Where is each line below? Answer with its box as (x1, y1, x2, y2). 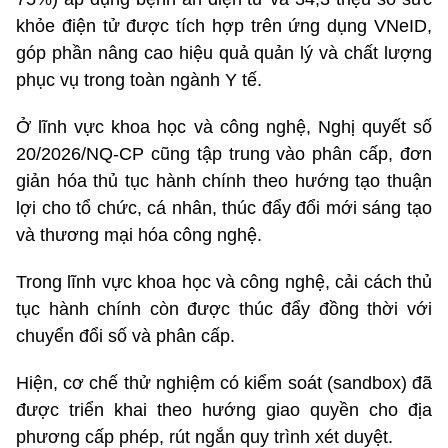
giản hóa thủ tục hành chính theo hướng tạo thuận (16, 170, 432, 191)
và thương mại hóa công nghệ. (16, 224, 262, 245)
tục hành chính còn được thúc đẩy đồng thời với (16, 298, 432, 319)
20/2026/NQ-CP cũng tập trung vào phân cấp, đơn (16, 143, 432, 164)
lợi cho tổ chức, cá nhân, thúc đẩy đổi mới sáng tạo (16, 197, 432, 218)
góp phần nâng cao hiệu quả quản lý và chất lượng (16, 42, 432, 63)
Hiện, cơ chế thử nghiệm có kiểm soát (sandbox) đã (16, 372, 432, 393)
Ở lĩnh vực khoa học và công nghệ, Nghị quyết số (16, 116, 432, 137)
